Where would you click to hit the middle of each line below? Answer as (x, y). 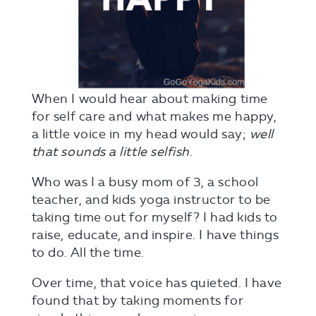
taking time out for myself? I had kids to (154, 217)
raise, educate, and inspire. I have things (155, 235)
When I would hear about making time (150, 98)
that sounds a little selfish (110, 151)
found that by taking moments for (138, 300)
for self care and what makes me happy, (154, 116)
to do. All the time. (88, 252)
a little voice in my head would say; (140, 134)
